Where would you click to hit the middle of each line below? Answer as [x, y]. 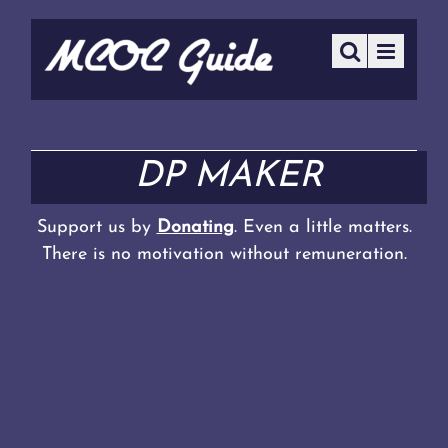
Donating [195, 228]
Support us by [96, 228]
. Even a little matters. [322, 228]
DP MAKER [229, 177]
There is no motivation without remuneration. [224, 255]
